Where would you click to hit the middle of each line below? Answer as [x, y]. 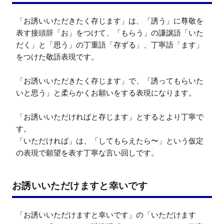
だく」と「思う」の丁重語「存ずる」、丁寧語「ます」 [110, 45]
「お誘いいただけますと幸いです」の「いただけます [106, 215]
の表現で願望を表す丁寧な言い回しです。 [87, 153]
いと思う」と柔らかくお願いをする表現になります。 [106, 93]
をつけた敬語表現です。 [57, 57]
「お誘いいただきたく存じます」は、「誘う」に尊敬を [110, 21]
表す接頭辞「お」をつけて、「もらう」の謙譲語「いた [110, 33]
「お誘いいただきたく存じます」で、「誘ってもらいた [110, 81]
